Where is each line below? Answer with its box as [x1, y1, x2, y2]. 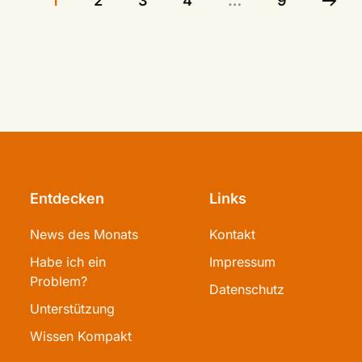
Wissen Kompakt [29, 328, 132, 344]
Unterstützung [29, 301, 115, 317]
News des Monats [29, 226, 138, 242]
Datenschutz [209, 281, 284, 297]
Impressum [209, 254, 276, 270]
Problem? [29, 273, 87, 289]
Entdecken [29, 190, 104, 207]
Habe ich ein [29, 254, 106, 270]
